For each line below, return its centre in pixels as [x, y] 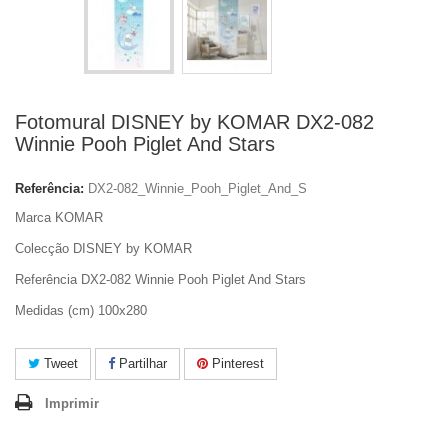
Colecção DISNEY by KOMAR [103, 248]
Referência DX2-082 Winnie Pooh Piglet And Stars [160, 279]
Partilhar [141, 363]
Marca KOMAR [59, 217]
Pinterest [236, 363]
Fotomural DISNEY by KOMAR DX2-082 [194, 122]
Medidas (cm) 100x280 [81, 310]
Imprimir [72, 403]
